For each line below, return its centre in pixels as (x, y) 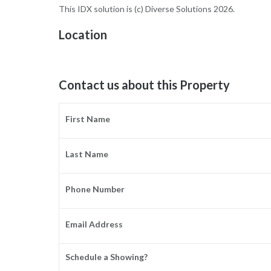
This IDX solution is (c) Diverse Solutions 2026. (146, 8)
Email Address (94, 224)
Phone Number (95, 189)
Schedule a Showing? (107, 257)
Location (83, 34)
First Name (88, 119)
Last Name (87, 154)
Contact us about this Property (144, 85)
